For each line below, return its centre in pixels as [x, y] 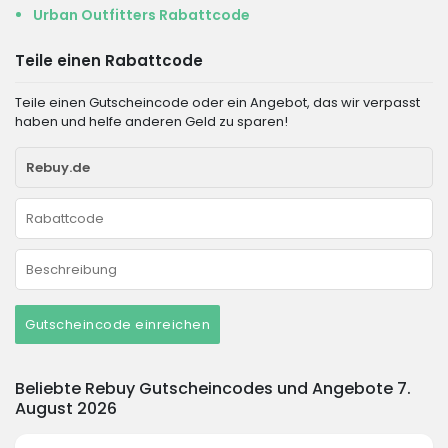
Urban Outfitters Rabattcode [141, 15]
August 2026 [66, 408]
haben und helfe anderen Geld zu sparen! [151, 121]
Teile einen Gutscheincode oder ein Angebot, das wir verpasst [217, 102]
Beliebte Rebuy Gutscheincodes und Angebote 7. [213, 388]
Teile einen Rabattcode [109, 60]
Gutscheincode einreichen [117, 324]
